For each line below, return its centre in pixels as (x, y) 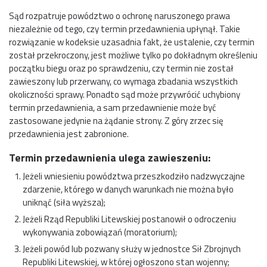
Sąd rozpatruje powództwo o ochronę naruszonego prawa (119, 15)
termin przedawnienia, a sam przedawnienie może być (113, 107)
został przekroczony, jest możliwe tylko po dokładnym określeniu (133, 55)
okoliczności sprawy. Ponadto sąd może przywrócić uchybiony (125, 94)
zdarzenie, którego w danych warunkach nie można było (128, 190)
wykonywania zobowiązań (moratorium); (100, 232)
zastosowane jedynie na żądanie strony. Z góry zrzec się (116, 120)
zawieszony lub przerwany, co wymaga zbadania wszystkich (123, 81)
